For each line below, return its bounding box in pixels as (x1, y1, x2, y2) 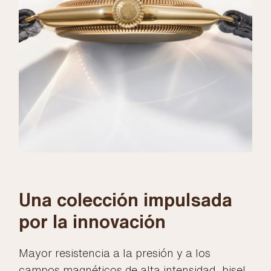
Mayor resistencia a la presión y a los (19, 247, 211, 258)
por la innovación (19, 212, 166, 230)
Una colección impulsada (19, 190, 233, 209)
